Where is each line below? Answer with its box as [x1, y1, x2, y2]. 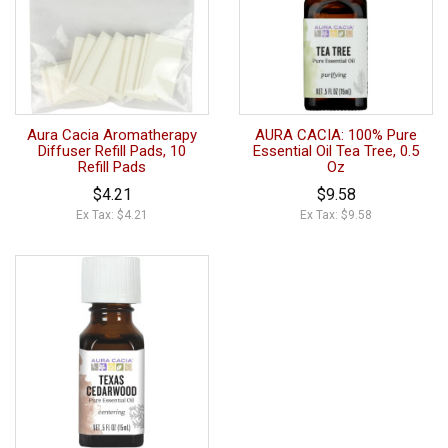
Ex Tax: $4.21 [76, 207, 148, 222]
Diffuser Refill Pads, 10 [38, 141, 186, 160]
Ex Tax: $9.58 [300, 207, 372, 222]
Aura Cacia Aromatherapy [27, 125, 197, 144]
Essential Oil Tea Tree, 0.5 [253, 141, 419, 160]
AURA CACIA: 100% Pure [255, 125, 417, 144]
